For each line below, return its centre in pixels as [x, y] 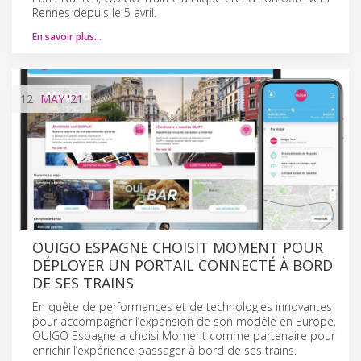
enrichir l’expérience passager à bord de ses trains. [164, 350]
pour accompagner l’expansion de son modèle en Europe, [184, 321]
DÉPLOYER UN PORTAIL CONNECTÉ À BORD [183, 265]
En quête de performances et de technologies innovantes [182, 306]
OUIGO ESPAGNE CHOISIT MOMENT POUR [178, 247]
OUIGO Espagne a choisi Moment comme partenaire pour [184, 335]
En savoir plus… [67, 36]
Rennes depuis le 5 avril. [94, 12]
